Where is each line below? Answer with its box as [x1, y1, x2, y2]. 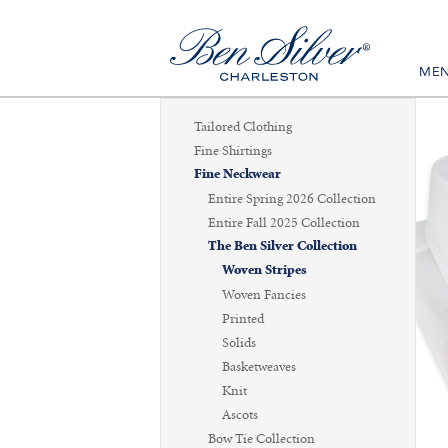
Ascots [222, 408, 258, 422]
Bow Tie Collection [208, 432, 315, 446]
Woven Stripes [222, 264, 307, 277]
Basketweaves [222, 360, 296, 374]
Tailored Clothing [194, 120, 292, 134]
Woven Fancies [222, 288, 306, 302]
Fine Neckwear [194, 168, 281, 181]
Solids [222, 336, 256, 350]
